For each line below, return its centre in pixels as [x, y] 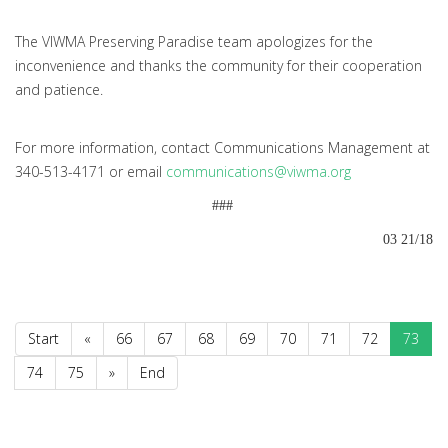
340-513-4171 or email [90, 172]
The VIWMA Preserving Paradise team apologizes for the [194, 42]
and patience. [59, 90]
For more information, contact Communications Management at [222, 148]
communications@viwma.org [258, 172]
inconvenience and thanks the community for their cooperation [218, 66]
